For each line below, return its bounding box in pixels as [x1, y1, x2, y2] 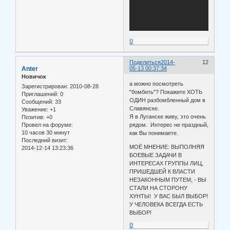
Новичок [22, 73, 46, 80]
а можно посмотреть [129, 80, 184, 87]
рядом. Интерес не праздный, [129, 121, 209, 128]
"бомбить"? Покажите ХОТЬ [129, 88, 203, 95]
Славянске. [129, 105, 160, 111]
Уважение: [22, 106, 48, 113]
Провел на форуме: [22, 122, 73, 128]
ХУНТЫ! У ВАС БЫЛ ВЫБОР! [129, 193, 208, 199]
